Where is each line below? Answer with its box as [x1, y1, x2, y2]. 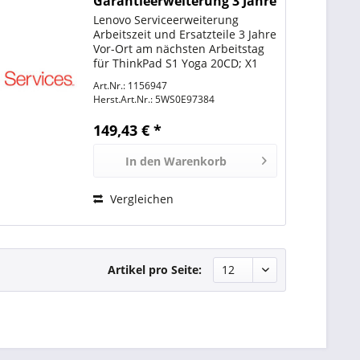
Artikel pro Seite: [108, 262, 202, 278]
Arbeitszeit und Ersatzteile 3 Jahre [93, 27, 277, 43]
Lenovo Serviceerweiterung [93, 12, 239, 28]
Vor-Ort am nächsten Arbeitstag [93, 41, 265, 57]
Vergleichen [107, 191, 174, 207]
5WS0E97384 [153, 92, 215, 107]
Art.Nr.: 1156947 [93, 79, 168, 93]
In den [125, 153, 161, 170]
